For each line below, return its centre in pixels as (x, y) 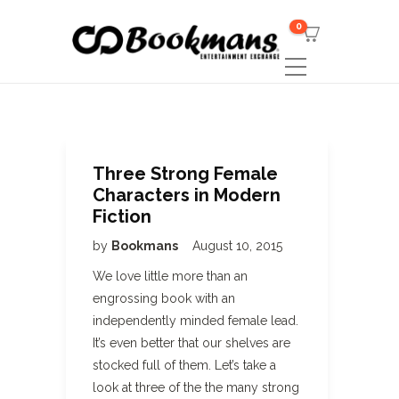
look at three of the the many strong (196, 387)
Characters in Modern (187, 195)
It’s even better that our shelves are (191, 343)
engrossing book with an (164, 298)
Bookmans (146, 246)
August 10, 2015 (237, 246)
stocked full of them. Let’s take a (184, 365)
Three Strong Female (185, 174)
